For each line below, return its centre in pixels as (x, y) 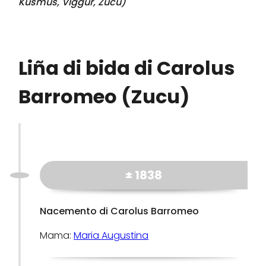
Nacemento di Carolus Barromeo (120, 211)
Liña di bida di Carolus (127, 68)
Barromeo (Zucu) (104, 96)
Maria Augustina (111, 235)
